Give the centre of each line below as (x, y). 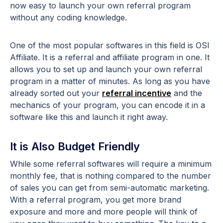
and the (187, 93)
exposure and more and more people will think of (104, 211)
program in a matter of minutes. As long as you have (110, 81)
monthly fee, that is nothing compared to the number (111, 175)
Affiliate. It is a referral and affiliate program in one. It (110, 57)
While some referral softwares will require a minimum (111, 164)
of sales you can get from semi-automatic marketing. (110, 187)
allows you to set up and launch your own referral (106, 69)
